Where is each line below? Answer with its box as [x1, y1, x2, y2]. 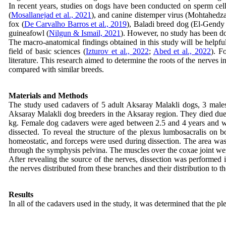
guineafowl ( [9, 29, 49, 37]
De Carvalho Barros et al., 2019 [24, 20, 127, 28]
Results [9, 190, 33, 199]
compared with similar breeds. [9, 65, 104, 74]
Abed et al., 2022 [153, 47, 211, 55]
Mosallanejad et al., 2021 [11, 11, 91, 19]
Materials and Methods [9, 91, 88, 100]
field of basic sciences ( [9, 47, 86, 55]
